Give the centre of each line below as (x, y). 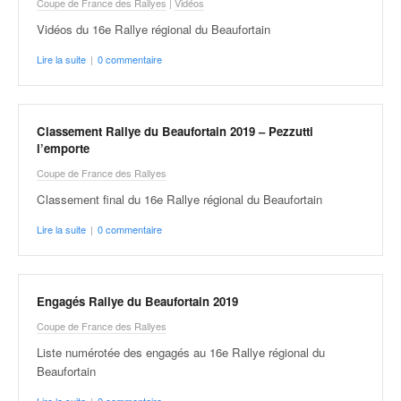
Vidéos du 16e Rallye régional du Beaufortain (154, 29)
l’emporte (63, 148)
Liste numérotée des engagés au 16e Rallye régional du (181, 352)
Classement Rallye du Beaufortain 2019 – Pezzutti (175, 131)
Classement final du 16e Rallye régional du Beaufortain (179, 199)
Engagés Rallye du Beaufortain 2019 (137, 301)
